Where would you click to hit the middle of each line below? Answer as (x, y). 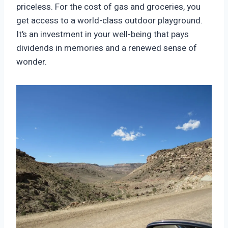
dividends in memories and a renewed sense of (107, 48)
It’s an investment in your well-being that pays (103, 35)
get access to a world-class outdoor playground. (109, 21)
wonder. (32, 62)
